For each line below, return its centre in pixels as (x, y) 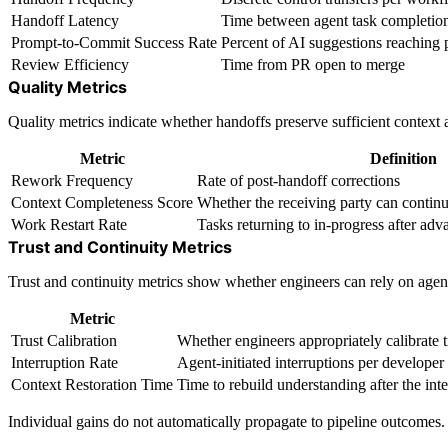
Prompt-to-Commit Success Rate (114, 42)
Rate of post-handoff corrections (298, 180)
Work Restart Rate (69, 224)
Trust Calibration (64, 340)
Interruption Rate (64, 362)
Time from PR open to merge (313, 64)
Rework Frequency (72, 180)
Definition (403, 158)
